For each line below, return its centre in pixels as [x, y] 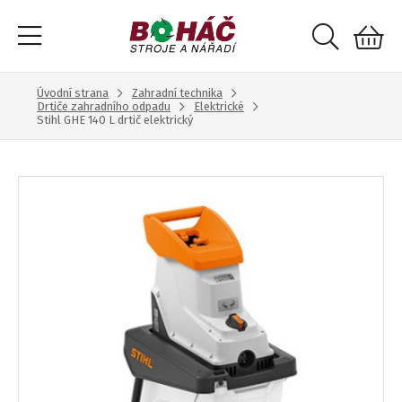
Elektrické [219, 106]
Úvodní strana [73, 93]
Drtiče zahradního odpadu [104, 106]
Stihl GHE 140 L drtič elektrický [115, 120]
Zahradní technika [177, 93]
